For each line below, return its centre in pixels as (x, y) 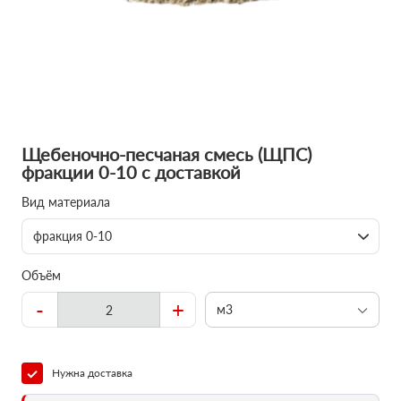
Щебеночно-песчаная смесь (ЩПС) (166, 154)
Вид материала (66, 202)
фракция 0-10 (73, 236)
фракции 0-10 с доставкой (131, 172)
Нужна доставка (92, 373)
